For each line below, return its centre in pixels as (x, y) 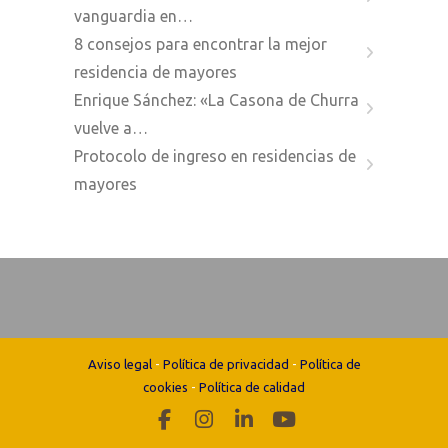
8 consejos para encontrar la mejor (200, 43)
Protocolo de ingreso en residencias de (215, 155)
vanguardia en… (133, 15)
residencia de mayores (155, 71)
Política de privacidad (225, 363)
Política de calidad (252, 386)
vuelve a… (111, 127)
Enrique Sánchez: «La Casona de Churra (216, 99)
